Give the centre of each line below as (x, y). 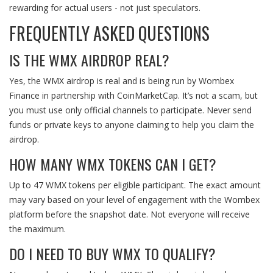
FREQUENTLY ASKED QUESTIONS (109, 34)
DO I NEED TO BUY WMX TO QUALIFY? (112, 254)
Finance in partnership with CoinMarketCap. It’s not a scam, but (133, 96)
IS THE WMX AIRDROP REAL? (89, 60)
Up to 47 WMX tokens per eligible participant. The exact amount (135, 185)
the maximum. (37, 229)
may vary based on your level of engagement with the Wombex (134, 200)
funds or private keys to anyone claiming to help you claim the (132, 125)
